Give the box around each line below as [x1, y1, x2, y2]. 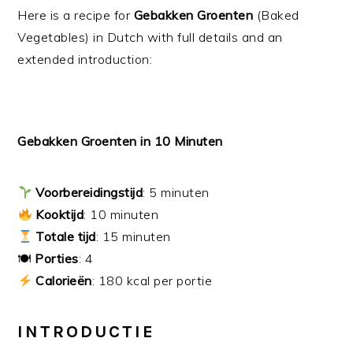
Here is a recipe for [17, 6, 134, 23]
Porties [35, 250, 79, 266]
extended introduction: [17, 50, 153, 67]
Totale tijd [35, 228, 96, 244]
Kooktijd [35, 206, 84, 222]
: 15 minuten [95, 228, 171, 244]
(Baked [253, 6, 299, 23]
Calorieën [35, 272, 92, 288]
